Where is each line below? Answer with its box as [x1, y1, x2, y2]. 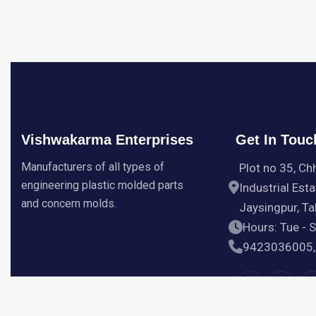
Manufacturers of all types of [21, 160, 164, 174]
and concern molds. [21, 197, 116, 210]
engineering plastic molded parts [21, 178, 183, 192]
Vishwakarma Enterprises [21, 132, 193, 147]
